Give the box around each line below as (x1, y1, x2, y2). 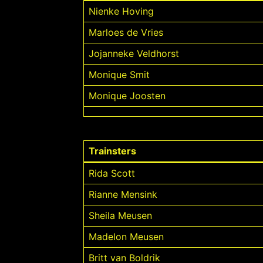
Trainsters (89, 145, 136, 157)
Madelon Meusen (89, 231, 164, 242)
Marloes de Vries (89, 26, 163, 38)
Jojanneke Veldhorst (89, 48, 179, 59)
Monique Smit (89, 69, 150, 80)
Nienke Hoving (89, 5, 154, 17)
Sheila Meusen (89, 210, 152, 221)
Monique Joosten (89, 90, 166, 102)
